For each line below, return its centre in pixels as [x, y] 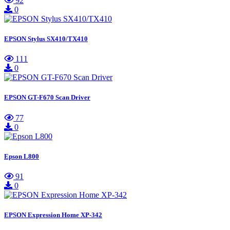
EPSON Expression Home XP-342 [53, 215]
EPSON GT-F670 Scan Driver [47, 98]
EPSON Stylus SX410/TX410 [46, 39]
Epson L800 [22, 156]
